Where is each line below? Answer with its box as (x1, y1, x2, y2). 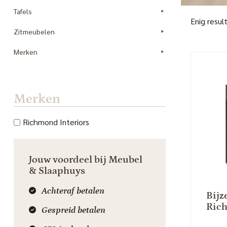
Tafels (13, 7, 32, 16)
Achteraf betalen (41, 186, 104, 196)
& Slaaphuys (28, 165, 85, 176)
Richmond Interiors (22, 117, 89, 127)
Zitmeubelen (13, 27, 55, 36)
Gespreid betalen (41, 205, 105, 215)
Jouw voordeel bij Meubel (28, 154, 142, 165)
